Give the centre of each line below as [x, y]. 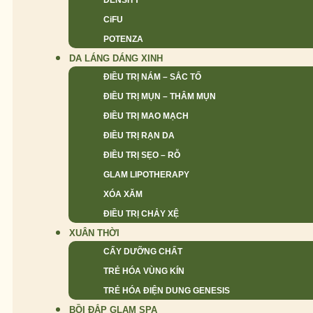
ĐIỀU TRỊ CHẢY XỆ [141, 214]
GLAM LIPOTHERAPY [146, 175]
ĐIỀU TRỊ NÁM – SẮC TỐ [152, 77]
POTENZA [123, 39]
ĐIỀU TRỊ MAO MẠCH [146, 116]
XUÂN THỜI [94, 233]
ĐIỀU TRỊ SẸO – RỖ [142, 155]
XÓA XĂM [123, 194]
